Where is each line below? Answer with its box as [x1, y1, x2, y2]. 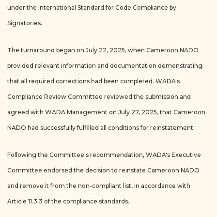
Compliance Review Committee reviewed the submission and [7, 93, 191, 100]
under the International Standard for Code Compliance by [7, 4, 176, 11]
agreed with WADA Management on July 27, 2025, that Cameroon [7, 108, 205, 116]
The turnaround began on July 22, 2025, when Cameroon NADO [7, 46, 199, 54]
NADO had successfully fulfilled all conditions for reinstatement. [7, 124, 195, 131]
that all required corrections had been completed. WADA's [7, 77, 180, 85]
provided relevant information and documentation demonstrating [7, 62, 202, 69]
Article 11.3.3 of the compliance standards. [7, 198, 129, 205]
